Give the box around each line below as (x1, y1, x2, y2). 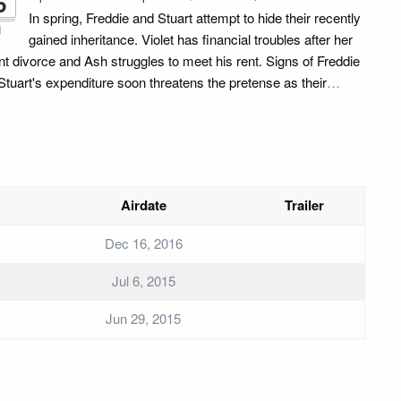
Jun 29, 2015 (106, 309, 181, 328)
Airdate (120, 195, 166, 215)
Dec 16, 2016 (104, 234, 183, 252)
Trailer (284, 195, 324, 215)
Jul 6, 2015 (111, 271, 175, 290)
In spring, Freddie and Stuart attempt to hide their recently (29, 8, 361, 27)
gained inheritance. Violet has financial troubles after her (29, 30, 353, 48)
